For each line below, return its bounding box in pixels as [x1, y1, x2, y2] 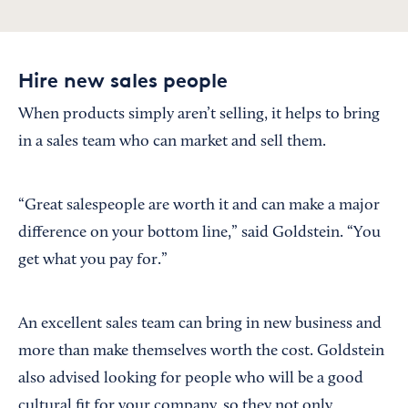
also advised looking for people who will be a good [18, 371, 363, 388]
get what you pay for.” [18, 252, 168, 270]
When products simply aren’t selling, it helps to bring [18, 107, 380, 124]
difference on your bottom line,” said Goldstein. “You [18, 225, 381, 242]
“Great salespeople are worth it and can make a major [18, 198, 380, 215]
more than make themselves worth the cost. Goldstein [18, 343, 384, 361]
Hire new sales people [18, 68, 228, 93]
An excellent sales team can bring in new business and [18, 316, 382, 333]
